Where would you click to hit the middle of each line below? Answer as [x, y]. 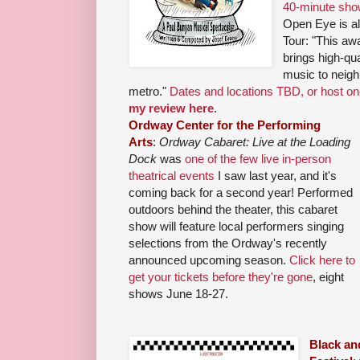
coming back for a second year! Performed [241, 193]
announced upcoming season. [209, 260]
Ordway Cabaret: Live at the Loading [255, 142]
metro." [149, 92]
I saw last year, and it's [276, 176]
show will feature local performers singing [236, 227]
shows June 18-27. [178, 294]
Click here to [322, 260]
